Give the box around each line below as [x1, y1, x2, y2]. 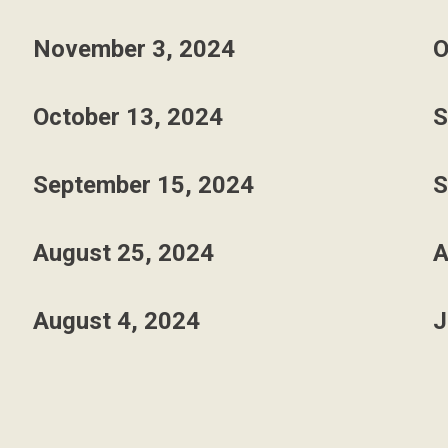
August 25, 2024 [32, 239, 214, 267]
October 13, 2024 [32, 103, 223, 131]
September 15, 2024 [32, 171, 254, 199]
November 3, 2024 [32, 35, 235, 63]
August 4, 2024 [32, 307, 200, 335]
